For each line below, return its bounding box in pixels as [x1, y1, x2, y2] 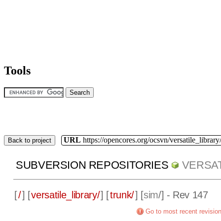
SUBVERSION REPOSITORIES [16, 159, 169, 172]
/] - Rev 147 [158, 189, 208, 201]
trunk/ [110, 189, 135, 201]
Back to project [8, 136, 51, 144]
